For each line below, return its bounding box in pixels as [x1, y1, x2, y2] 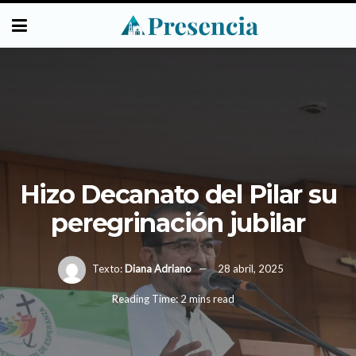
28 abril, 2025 [217, 261, 284, 275]
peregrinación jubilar [51, 207, 305, 238]
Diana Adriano [124, 261, 192, 275]
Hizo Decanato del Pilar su [19, 178, 337, 210]
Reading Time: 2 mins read [111, 292, 234, 306]
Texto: [91, 261, 122, 275]
